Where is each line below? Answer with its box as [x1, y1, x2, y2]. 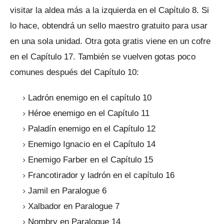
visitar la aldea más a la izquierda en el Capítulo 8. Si [10, 5, 209, 15]
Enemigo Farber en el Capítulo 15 [28, 154, 153, 164]
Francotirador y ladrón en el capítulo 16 [28, 170, 174, 180]
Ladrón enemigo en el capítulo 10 [28, 92, 151, 102]
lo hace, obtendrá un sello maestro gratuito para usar [10, 20, 207, 30]
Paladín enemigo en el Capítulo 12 [28, 123, 155, 133]
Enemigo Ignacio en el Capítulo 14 [28, 139, 155, 149]
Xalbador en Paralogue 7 [28, 201, 119, 211]
